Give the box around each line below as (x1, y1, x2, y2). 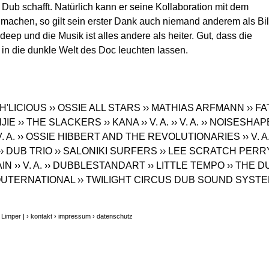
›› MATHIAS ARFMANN (143, 103, 244, 113)
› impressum (54, 213, 91, 220)
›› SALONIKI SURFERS (55, 146, 157, 157)
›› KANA (104, 117, 139, 128)
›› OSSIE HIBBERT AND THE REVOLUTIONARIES (17, 131, 240, 142)
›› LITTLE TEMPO (148, 160, 225, 171)
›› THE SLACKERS (18, 117, 101, 128)
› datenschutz (92, 213, 133, 220)
